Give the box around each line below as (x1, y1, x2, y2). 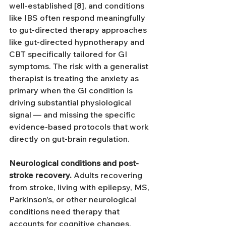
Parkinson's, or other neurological (9, 194, 138, 204)
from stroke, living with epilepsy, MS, (9, 182, 151, 192)
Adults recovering (72, 170, 144, 180)
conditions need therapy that (9, 206, 122, 216)
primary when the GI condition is (9, 85, 135, 95)
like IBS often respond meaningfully (9, 13, 147, 23)
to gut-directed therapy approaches (9, 25, 149, 35)
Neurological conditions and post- (9, 158, 139, 168)
